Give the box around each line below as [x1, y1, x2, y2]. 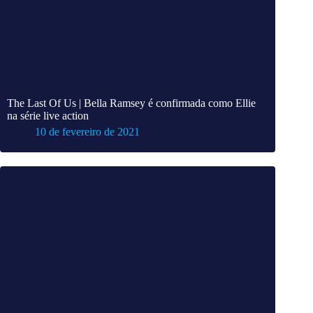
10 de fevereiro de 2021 [35, 126, 140, 138]
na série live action [7, 110, 89, 122]
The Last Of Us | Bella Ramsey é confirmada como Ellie [7, 97, 256, 110]
